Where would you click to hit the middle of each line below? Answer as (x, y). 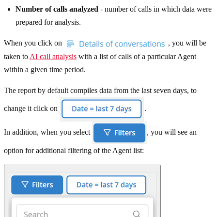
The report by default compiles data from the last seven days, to (100, 91)
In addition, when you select (48, 132)
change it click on (32, 108)
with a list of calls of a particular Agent (136, 57)
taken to (17, 57)
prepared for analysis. (48, 22)
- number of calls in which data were (155, 9)
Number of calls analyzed (57, 9)
